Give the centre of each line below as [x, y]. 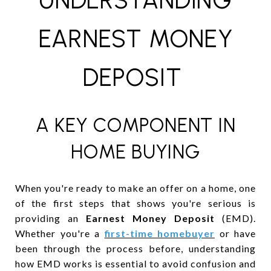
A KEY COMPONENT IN [135, 125]
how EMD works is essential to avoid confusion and [135, 263]
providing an [51, 218]
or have [237, 233]
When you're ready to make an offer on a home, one [135, 188]
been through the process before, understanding [135, 248]
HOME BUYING [135, 152]
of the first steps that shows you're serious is [135, 203]
